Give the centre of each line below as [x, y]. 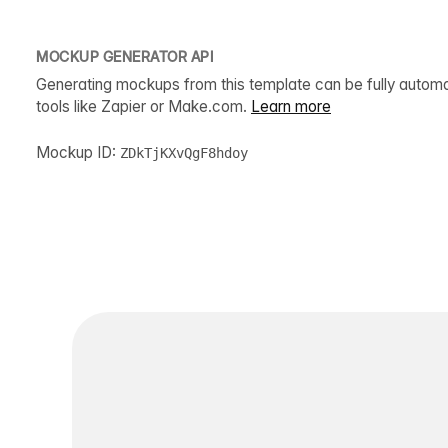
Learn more [291, 106]
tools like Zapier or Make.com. [143, 106]
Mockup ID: [78, 152]
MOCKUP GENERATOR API [124, 56]
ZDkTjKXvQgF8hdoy [184, 152]
